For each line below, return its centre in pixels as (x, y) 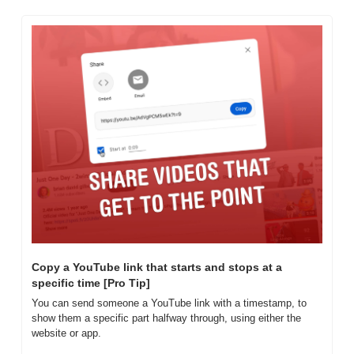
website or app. (66, 333)
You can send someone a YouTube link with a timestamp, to (169, 303)
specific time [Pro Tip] (91, 282)
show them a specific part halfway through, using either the (166, 318)
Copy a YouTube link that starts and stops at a (157, 267)
